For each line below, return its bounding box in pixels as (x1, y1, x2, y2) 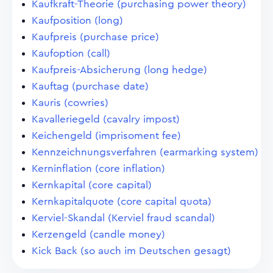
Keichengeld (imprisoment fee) (32, 130, 181, 141)
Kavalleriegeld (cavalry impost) (32, 114, 180, 124)
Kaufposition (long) (32, 15, 123, 26)
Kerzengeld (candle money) (32, 229, 165, 239)
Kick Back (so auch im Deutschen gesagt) (32, 246, 231, 256)
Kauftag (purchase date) (32, 81, 149, 91)
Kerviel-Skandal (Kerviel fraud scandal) (32, 213, 215, 223)
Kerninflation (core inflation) (32, 163, 165, 174)
